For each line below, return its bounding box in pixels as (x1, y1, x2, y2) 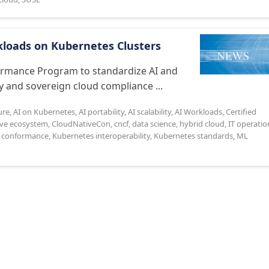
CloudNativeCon (52, 118, 110, 129)
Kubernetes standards (154, 130, 233, 141)
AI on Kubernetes (13, 106, 75, 117)
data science (132, 118, 176, 129)
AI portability (79, 106, 124, 117)
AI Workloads (175, 106, 222, 117)
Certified (226, 106, 256, 117)
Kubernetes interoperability (52, 130, 150, 141)
